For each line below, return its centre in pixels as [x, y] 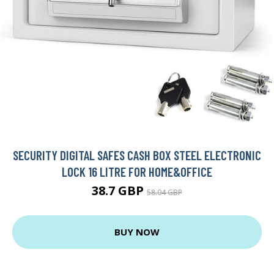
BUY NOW [137, 232]
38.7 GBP [119, 190]
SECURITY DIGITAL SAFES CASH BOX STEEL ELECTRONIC [137, 155]
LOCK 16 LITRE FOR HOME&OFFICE [137, 171]
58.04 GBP [165, 192]
